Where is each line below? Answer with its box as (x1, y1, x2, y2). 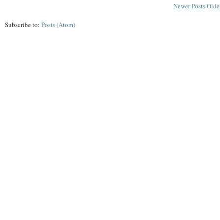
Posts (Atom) (41, 20, 75, 29)
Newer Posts (173, 1, 205, 11)
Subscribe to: (5, 20, 41, 29)
